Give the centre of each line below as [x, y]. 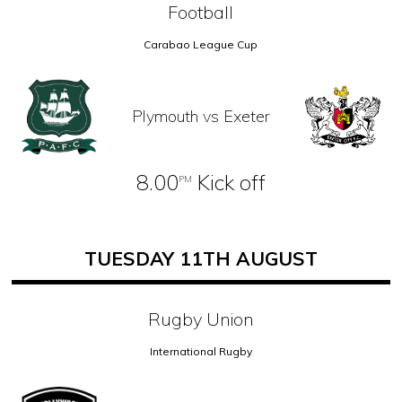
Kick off [228, 183]
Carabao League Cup [201, 44]
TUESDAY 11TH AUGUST [201, 259]
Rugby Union [201, 319]
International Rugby [201, 352]
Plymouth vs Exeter [201, 117]
